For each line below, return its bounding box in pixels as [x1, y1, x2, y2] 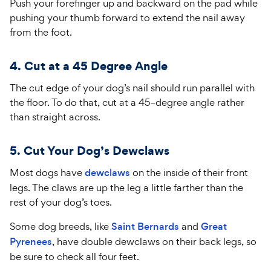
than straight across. [10, 110, 100, 123]
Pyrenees [10, 235, 52, 249]
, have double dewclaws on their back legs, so [52, 235, 256, 248]
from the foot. [10, 25, 72, 39]
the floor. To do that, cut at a [10, 96, 139, 109]
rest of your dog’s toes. [10, 195, 112, 209]
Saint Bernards [111, 220, 179, 233]
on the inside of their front [130, 166, 248, 179]
